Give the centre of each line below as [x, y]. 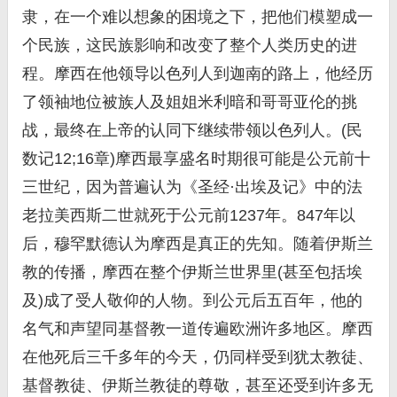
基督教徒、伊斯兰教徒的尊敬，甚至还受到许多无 [198, 385]
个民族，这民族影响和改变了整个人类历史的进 [190, 45]
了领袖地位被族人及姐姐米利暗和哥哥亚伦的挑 [190, 102]
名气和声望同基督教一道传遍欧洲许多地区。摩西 [198, 329]
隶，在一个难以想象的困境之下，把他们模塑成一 [198, 17]
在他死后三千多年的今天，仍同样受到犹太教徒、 [198, 357]
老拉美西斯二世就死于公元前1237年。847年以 [189, 215]
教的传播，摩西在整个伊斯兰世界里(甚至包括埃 [192, 272]
